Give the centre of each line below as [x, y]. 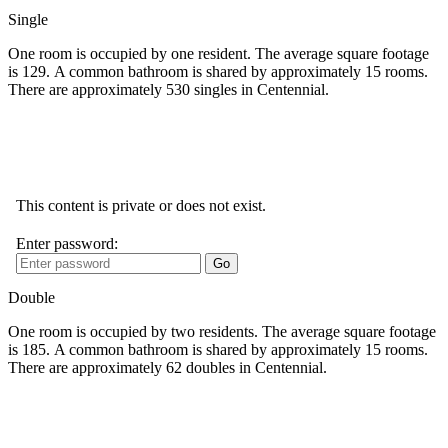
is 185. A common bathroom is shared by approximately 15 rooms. [218, 349]
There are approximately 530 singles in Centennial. [168, 89]
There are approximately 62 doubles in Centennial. [167, 367]
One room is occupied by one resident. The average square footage [218, 53]
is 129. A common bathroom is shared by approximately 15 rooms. [218, 71]
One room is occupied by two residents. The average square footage [222, 331]
